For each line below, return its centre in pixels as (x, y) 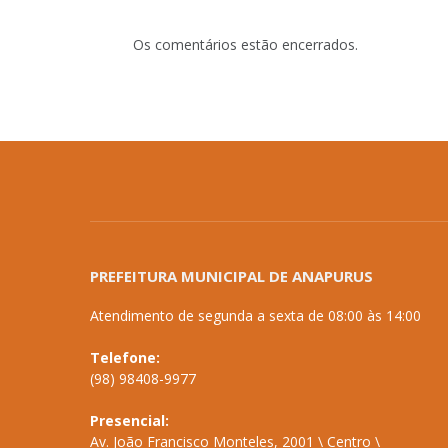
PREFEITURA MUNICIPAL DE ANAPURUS (231, 276)
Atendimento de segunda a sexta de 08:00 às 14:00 (255, 316)
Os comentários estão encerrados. (245, 45)
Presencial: (129, 421)
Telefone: (125, 358)
